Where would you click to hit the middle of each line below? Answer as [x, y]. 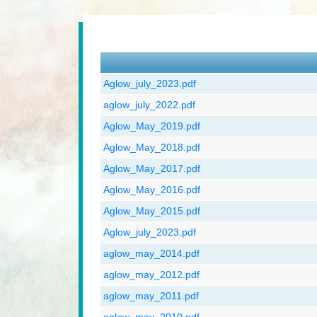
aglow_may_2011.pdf [151, 296]
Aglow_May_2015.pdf [152, 211]
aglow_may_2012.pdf [152, 275]
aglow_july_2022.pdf [150, 105]
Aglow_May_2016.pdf [152, 190]
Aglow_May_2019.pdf [152, 126]
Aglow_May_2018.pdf [152, 147]
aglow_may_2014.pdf [152, 253]
